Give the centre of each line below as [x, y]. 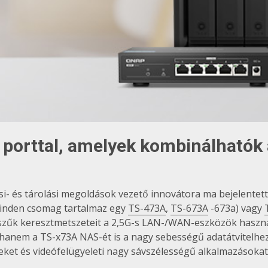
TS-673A [189, 208]
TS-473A [147, 208]
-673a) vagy [236, 208]
